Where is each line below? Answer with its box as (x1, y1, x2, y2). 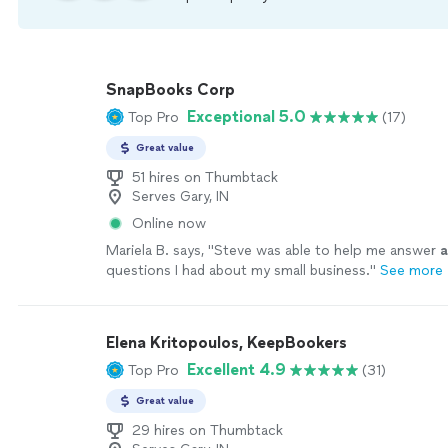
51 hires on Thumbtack (132, 169, 278, 186)
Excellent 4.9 (187, 360, 286, 379)
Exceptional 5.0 (187, 107, 306, 126)
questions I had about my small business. (106, 262, 370, 279)
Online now (132, 215, 206, 232)
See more (380, 262, 443, 279)
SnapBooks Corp (106, 80, 235, 99)
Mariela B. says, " (106, 242, 214, 259)
